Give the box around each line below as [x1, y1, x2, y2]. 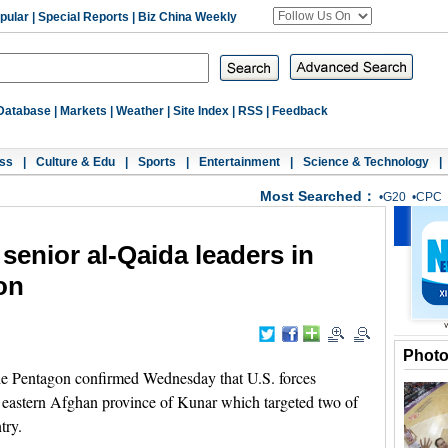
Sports [138, 155, 176, 169]
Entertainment [199, 155, 280, 169]
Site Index [173, 104, 229, 118]
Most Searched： [260, 188, 376, 204]
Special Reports [38, 10, 129, 24]
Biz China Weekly [138, 10, 237, 24]
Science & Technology [303, 155, 429, 169]
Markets [60, 104, 107, 118]
